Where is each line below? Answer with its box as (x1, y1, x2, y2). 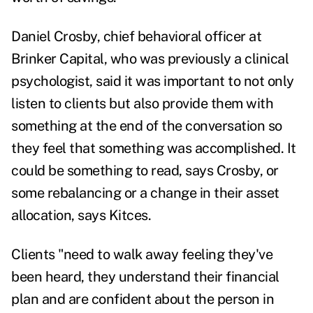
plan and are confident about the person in (11, 291, 274, 308)
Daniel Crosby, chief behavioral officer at (11, 28, 261, 45)
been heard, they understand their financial (11, 268, 279, 286)
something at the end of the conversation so (11, 117, 282, 135)
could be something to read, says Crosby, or (11, 162, 279, 180)
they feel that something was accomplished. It (11, 140, 296, 157)
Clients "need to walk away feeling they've (11, 246, 272, 263)
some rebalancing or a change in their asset (11, 184, 279, 202)
